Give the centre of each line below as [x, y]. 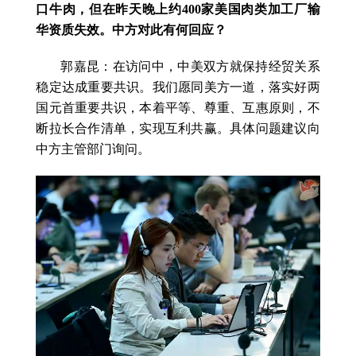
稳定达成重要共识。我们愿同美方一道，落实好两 [178, 87]
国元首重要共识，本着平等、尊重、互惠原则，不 [178, 108]
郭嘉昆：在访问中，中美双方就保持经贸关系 [190, 67]
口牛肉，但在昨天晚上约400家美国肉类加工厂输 [178, 10]
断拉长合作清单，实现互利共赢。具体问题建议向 [178, 129]
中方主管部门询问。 [93, 149]
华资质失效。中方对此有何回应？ [132, 30]
